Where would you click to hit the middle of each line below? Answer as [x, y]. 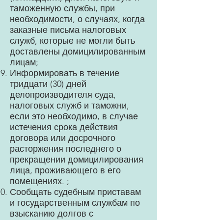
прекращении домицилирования [77, 160]
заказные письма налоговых [68, 30]
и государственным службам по [75, 203]
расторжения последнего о [66, 149]
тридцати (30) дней [48, 84]
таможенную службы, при [62, 8]
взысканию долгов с [52, 214]
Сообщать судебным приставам [75, 192]
